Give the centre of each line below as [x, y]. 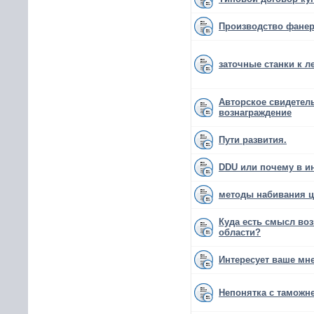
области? [240, 232]
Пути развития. [253, 140]
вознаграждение [255, 112]
